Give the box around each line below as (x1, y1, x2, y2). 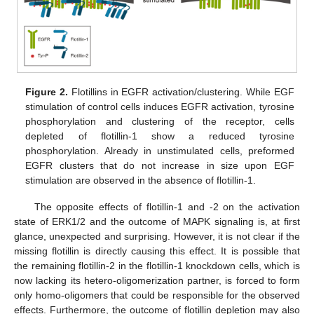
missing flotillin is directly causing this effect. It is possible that (14, 245, 300, 257)
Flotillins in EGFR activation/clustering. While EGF (68, 86, 294, 97)
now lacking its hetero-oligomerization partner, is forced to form (14, 274, 300, 286)
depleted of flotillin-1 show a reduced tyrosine (25, 130, 294, 142)
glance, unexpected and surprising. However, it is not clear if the (14, 230, 300, 242)
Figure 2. (25, 86, 69, 97)
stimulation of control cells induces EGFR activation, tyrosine (25, 100, 294, 112)
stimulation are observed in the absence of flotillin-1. (25, 174, 257, 186)
